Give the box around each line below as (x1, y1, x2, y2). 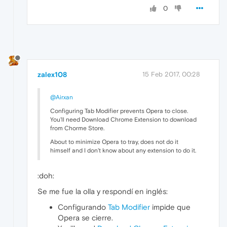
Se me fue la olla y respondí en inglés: (37, 187, 168, 196)
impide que (150, 203, 191, 212)
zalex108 (37, 70, 67, 79)
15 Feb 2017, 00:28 (142, 70, 200, 79)
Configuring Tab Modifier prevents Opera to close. (50, 107, 188, 115)
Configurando (58, 203, 108, 212)
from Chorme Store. (50, 125, 104, 132)
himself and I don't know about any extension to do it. (50, 147, 196, 155)
